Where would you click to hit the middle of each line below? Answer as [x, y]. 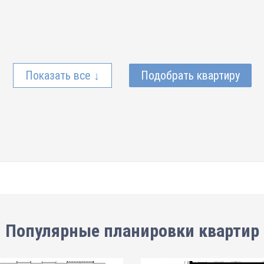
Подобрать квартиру [190, 75]
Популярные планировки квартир [132, 231]
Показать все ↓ [62, 75]
